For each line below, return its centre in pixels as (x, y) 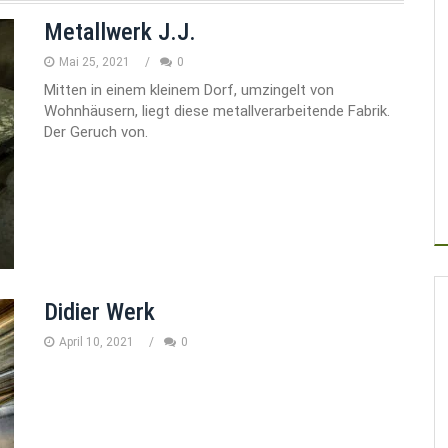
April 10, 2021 (96, 342)
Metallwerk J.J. (120, 32)
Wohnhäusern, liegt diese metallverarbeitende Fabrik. (217, 111)
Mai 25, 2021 (94, 62)
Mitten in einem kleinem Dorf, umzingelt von (189, 90)
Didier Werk (99, 312)
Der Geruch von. (96, 132)
